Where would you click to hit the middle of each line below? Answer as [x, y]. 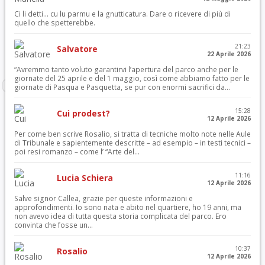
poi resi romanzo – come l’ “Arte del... [77, 152]
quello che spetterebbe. [54, 23]
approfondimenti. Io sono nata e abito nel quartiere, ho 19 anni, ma [127, 207]
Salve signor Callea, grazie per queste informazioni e [103, 198]
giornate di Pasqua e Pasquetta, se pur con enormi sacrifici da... [122, 87]
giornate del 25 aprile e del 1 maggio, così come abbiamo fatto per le [132, 78]
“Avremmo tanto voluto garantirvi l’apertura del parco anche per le [126, 70]
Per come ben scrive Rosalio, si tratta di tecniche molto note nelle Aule [132, 134]
